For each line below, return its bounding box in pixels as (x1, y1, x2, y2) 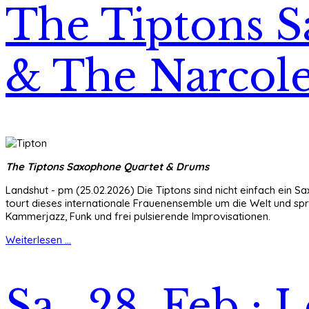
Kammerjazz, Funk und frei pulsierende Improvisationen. (6, 209, 270, 223)
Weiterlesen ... (6, 232, 71, 246)
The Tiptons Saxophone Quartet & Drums (6, 159, 209, 173)
